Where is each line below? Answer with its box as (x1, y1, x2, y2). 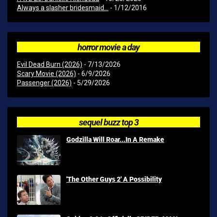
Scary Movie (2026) (17, 70, 76, 77)
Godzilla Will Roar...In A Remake (66, 135, 164, 144)
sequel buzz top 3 (78, 116, 139, 128)
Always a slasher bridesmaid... (17, 4, 108, 12)
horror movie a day (77, 41, 139, 53)
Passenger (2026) (17, 79, 72, 87)
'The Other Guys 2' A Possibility (66, 174, 162, 184)
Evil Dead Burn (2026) (17, 61, 82, 68)
